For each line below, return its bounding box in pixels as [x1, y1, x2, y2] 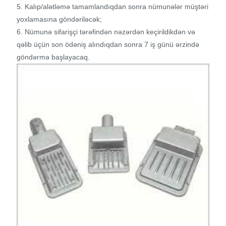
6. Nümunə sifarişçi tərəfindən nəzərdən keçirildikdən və [16, 27, 195, 36]
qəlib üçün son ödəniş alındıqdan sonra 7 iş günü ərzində [16, 40, 199, 48]
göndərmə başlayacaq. [16, 52, 90, 61]
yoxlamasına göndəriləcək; [16, 15, 102, 23]
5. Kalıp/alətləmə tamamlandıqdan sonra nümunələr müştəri [16, 2, 208, 11]
